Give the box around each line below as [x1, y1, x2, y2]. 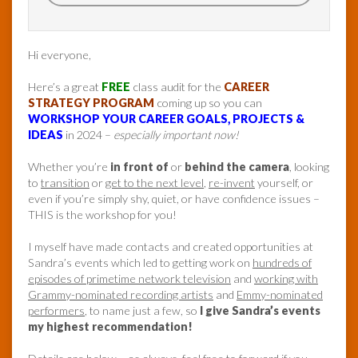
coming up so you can [154, 96, 265, 110]
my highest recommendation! [28, 320, 193, 334]
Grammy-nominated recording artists [28, 288, 213, 302]
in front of [110, 160, 169, 174]
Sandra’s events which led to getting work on [28, 256, 253, 270]
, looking [289, 160, 329, 174]
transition [41, 176, 89, 190]
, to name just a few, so [85, 304, 200, 318]
